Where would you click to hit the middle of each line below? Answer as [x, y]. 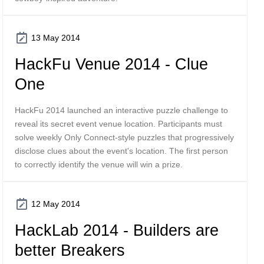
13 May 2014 [56, 38]
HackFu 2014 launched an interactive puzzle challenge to [121, 110]
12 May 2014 [56, 204]
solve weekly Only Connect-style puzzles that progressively [124, 137]
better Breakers [70, 250]
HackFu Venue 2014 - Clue [111, 64]
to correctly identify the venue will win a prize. [99, 164]
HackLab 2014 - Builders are [117, 230]
